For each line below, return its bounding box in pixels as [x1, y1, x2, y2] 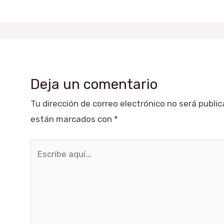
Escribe [30, 141, 59, 152]
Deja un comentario [30, 75, 158, 92]
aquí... [30, 157, 53, 167]
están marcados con [30, 113, 114, 124]
